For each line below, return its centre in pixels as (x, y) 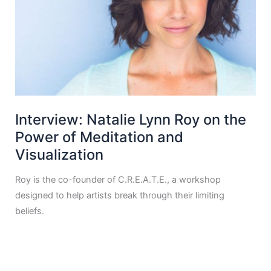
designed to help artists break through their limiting (120, 196)
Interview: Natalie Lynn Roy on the (131, 119)
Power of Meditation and (100, 137)
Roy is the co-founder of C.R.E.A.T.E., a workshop (118, 180)
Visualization (60, 154)
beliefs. (30, 211)
